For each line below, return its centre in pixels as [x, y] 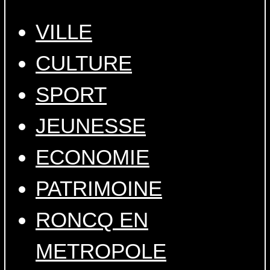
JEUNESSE [91, 126]
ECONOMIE [93, 157]
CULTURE [84, 63]
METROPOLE [101, 251]
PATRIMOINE [99, 189]
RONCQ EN [92, 220]
